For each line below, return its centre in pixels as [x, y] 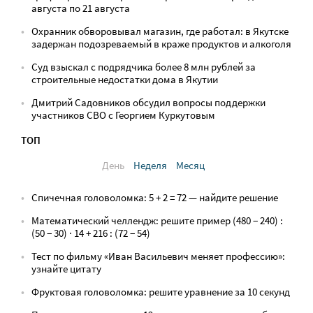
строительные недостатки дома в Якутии [125, 79]
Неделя [150, 165]
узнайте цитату [66, 269]
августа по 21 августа [81, 8]
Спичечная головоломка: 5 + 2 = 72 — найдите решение [155, 197]
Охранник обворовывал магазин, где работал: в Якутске [160, 31]
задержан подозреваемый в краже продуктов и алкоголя [161, 44]
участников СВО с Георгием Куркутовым [123, 115]
